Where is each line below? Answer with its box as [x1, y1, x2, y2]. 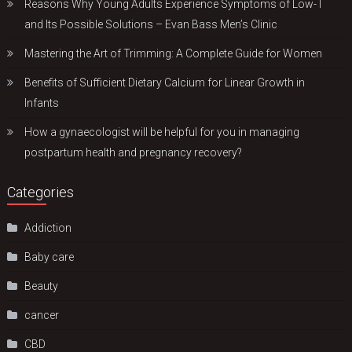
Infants [24, 96, 60, 109]
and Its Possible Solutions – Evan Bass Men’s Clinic [24, 17, 278, 31]
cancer [24, 308, 60, 321]
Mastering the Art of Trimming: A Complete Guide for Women [24, 46, 323, 60]
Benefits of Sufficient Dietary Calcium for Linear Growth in [24, 75, 306, 89]
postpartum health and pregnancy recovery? [24, 145, 243, 159]
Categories [7, 183, 75, 200]
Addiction [24, 221, 72, 234]
